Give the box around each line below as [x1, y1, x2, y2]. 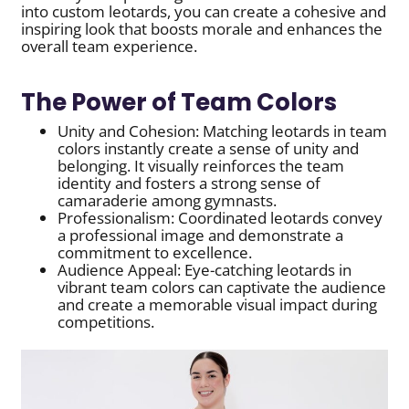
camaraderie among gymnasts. [58, 189, 278, 211]
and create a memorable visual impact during [58, 293, 378, 315]
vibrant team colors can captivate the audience [58, 276, 387, 298]
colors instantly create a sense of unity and [58, 137, 360, 159]
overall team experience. [21, 35, 198, 57]
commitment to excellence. [58, 241, 253, 263]
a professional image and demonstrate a [58, 224, 344, 246]
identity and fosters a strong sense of [58, 172, 321, 194]
